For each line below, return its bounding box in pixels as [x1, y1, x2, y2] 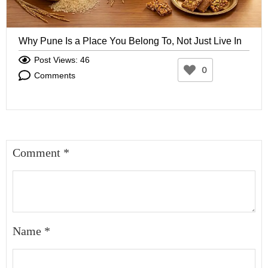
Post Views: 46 [34, 55, 90, 65]
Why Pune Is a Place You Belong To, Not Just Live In [19, 36, 242, 47]
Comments [34, 71, 75, 81]
